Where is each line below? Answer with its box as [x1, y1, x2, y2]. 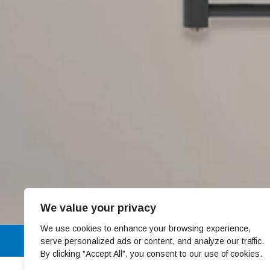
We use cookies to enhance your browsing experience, [40, 224, 251, 233]
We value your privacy [40, 202, 156, 214]
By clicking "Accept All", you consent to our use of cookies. [40, 249, 262, 259]
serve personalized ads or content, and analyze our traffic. [40, 236, 264, 246]
